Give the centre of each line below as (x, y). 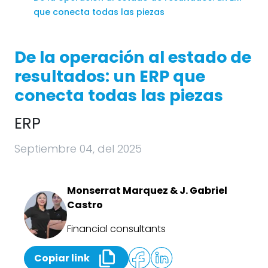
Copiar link (62, 258)
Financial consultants (116, 229)
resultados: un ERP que (110, 76)
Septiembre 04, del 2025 (78, 149)
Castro (85, 205)
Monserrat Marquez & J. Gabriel (147, 191)
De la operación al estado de (133, 57)
